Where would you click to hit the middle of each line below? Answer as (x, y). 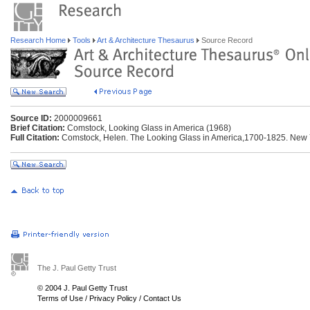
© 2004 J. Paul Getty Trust (82, 288)
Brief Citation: (38, 128)
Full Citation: (35, 138)
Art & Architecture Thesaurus (146, 40)
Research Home (39, 40)
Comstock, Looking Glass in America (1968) (148, 128)
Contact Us (162, 298)
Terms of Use (60, 298)
